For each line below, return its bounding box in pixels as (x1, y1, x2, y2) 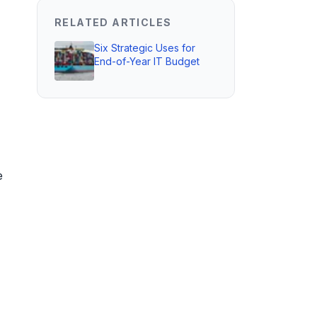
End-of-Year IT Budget (94, 55, 200, 67)
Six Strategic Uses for (94, 42, 195, 54)
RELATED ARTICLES (54, 16, 172, 28)
